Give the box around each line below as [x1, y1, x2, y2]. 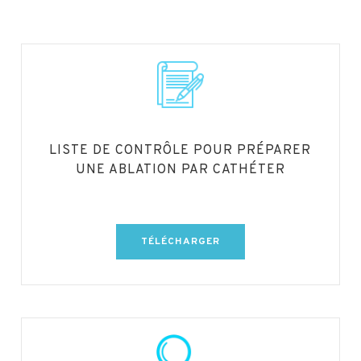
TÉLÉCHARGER [140, 234, 220, 248]
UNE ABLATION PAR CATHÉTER [75, 161, 285, 178]
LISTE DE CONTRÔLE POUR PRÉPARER [49, 142, 312, 159]
